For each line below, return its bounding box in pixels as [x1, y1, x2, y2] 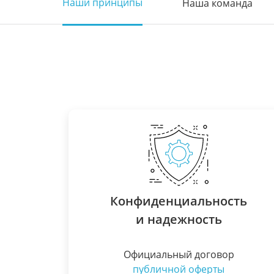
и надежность [135, 211, 222, 228]
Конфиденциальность [110, 193, 247, 209]
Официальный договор [123, 248, 234, 261]
